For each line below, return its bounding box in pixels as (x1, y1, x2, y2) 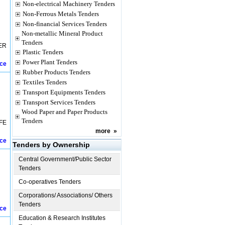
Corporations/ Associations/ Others (19, 192, 113, 199)
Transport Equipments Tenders (23, 88, 105, 96)
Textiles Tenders (23, 78, 67, 86)
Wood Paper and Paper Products (22, 108, 107, 116)
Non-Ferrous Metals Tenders (23, 10, 99, 18)
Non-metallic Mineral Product (22, 30, 103, 37)
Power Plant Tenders (23, 58, 77, 66)
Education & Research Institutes (19, 214, 105, 221)
